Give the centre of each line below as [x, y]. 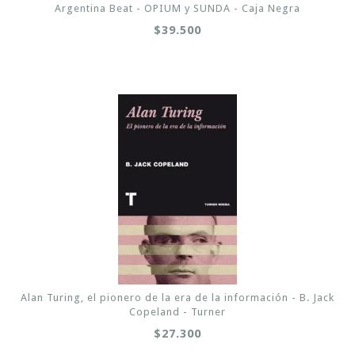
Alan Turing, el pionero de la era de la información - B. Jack [177, 297]
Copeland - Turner [177, 311]
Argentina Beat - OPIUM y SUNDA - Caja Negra [177, 8]
